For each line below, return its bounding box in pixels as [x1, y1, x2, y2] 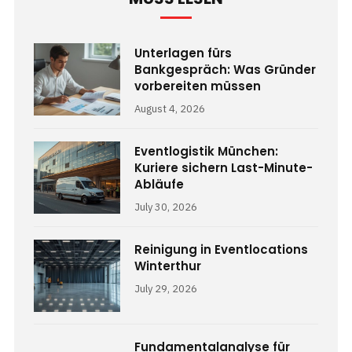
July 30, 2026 [134, 200, 197, 214]
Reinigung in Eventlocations [134, 241, 308, 258]
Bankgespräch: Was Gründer [134, 61, 316, 79]
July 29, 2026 [134, 282, 197, 296]
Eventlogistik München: [134, 143, 278, 160]
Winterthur [134, 258, 201, 275]
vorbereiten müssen [134, 78, 261, 95]
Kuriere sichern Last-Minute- [134, 159, 313, 177]
